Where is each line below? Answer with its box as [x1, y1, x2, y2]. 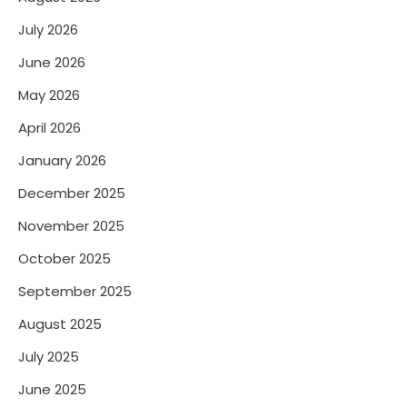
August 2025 [18, 313, 102, 333]
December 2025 [18, 183, 125, 203]
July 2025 [18, 346, 79, 366]
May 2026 [18, 84, 80, 104]
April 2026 [18, 117, 81, 137]
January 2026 [18, 150, 106, 170]
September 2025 [18, 281, 132, 301]
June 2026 [18, 52, 85, 72]
